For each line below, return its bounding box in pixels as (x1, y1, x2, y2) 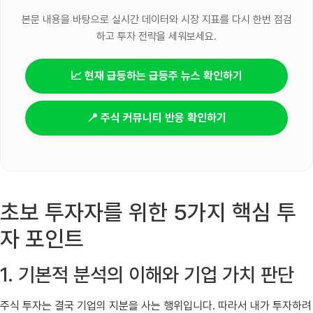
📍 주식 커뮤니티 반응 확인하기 (87, 111, 226, 125)
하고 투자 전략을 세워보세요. (96, 30, 217, 43)
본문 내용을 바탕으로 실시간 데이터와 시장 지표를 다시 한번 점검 (21, 13, 292, 27)
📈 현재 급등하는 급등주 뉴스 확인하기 (71, 69, 242, 83)
